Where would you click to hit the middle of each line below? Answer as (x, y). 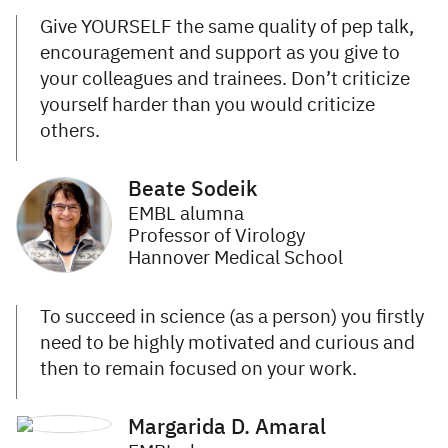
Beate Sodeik (192, 191)
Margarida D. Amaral (227, 429)
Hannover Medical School (235, 259)
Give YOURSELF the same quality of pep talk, (227, 28)
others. (72, 132)
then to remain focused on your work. (198, 370)
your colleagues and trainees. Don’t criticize (225, 80)
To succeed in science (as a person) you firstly (232, 318)
